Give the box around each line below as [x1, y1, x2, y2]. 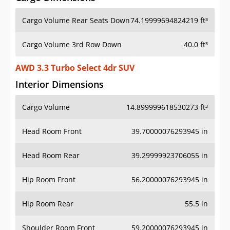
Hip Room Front [22, 175, 75, 185]
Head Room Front [22, 126, 82, 137]
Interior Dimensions [15, 78, 104, 91]
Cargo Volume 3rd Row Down [22, 40, 122, 50]
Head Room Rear [22, 150, 80, 161]
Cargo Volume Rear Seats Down [22, 15, 130, 26]
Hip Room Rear [22, 199, 73, 209]
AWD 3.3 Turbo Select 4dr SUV [15, 62, 135, 74]
